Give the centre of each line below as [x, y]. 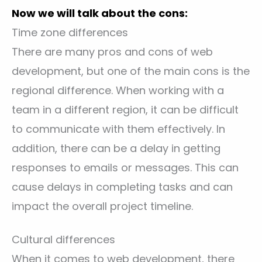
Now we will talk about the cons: [100, 13]
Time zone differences [70, 33]
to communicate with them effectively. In [118, 129]
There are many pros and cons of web [112, 52]
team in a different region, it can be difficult [125, 110]
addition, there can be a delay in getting [116, 149]
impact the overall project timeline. [102, 206]
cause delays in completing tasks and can [122, 187]
